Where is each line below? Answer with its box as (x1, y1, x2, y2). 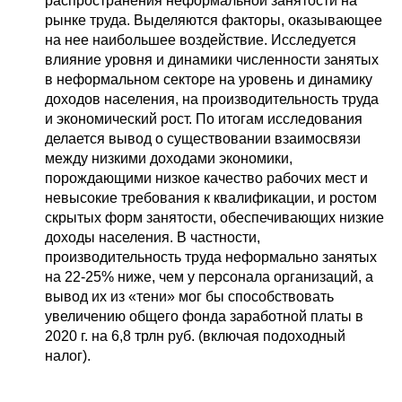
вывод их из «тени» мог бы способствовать (45, 288, 334, 304)
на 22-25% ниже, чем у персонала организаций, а (45, 268, 373, 284)
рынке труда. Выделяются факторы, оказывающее (45, 12, 382, 28)
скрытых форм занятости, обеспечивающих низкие (45, 209, 384, 225)
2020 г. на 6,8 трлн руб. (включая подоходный (45, 328, 345, 344)
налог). (45, 347, 91, 363)
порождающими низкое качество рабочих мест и (45, 170, 368, 186)
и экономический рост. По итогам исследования (45, 110, 363, 127)
